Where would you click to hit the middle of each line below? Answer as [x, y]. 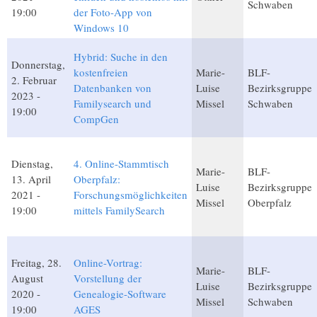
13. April [31, 179]
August [27, 278]
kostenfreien [101, 72]
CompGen [96, 119]
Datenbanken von [113, 87]
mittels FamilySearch [119, 210]
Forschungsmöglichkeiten [131, 194]
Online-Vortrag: [108, 262]
